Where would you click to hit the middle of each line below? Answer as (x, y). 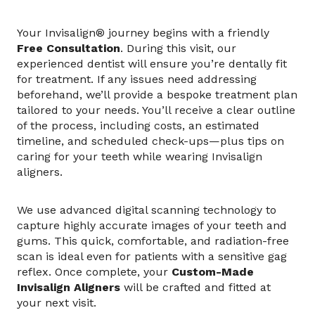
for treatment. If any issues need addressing (137, 79)
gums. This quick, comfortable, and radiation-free (153, 241)
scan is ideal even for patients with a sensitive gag (152, 256)
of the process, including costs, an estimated (138, 126)
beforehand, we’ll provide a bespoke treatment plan (157, 95)
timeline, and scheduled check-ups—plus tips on (150, 141)
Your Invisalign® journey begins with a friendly (143, 33)
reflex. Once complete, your (94, 272)
